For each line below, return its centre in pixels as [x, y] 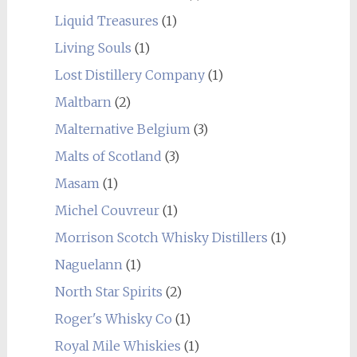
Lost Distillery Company [129, 75]
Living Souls [93, 48]
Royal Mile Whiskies [118, 346]
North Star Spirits [108, 292]
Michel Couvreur [107, 210]
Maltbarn [83, 102]
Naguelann [88, 265]
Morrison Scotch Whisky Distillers [161, 237]
